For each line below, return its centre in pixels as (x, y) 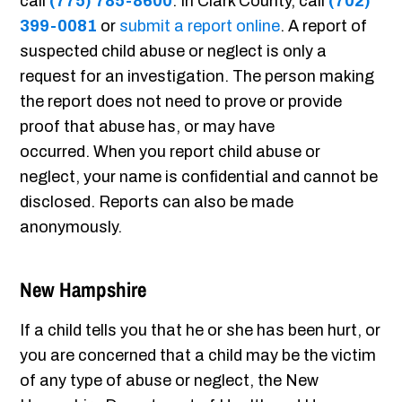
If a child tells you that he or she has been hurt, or (201, 331)
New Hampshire (83, 290)
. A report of (324, 26)
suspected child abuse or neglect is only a (174, 52)
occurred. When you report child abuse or (170, 152)
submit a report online (200, 26)
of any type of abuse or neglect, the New (170, 381)
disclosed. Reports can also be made (157, 202)
